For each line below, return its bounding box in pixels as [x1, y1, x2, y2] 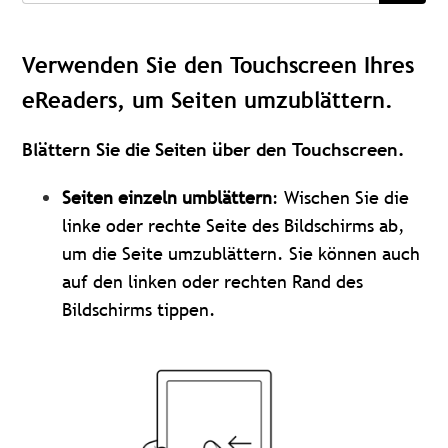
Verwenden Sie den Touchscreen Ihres [22, 52, 415, 79]
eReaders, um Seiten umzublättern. [22, 87, 394, 114]
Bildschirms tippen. [62, 298, 217, 322]
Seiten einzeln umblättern [62, 186, 273, 210]
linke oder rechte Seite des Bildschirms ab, [62, 214, 406, 238]
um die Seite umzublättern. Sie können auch [62, 242, 421, 266]
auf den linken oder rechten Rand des [62, 270, 364, 294]
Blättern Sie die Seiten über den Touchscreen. [22, 138, 406, 162]
